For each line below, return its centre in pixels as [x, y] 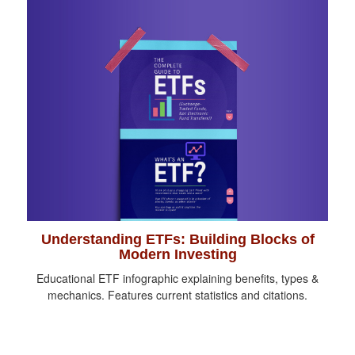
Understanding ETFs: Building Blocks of [177, 240]
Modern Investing [177, 255]
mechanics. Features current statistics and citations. [177, 295]
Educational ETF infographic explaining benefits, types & [177, 279]
